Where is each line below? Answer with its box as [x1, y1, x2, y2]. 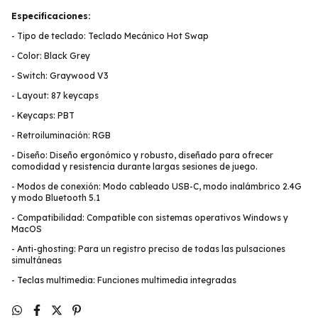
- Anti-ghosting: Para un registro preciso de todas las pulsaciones [11, 243, 285, 254]
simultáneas [11, 255, 62, 265]
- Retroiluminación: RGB [11, 130, 111, 141]
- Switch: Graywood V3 [11, 70, 109, 81]
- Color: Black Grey [11, 50, 90, 61]
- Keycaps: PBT [11, 110, 75, 121]
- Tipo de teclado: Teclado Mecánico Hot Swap [11, 31, 209, 41]
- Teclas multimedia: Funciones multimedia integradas [11, 275, 236, 285]
